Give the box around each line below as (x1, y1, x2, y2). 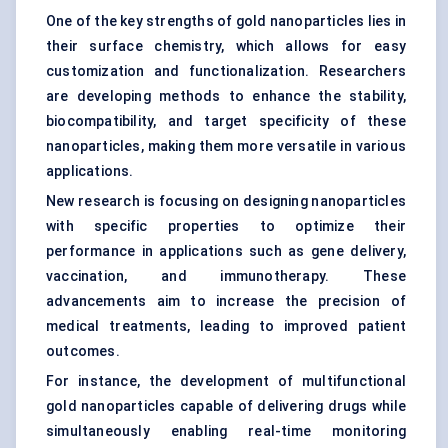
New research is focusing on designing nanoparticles (46, 193, 406, 210)
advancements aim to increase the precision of (46, 293, 406, 310)
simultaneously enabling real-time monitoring (46, 423, 406, 440)
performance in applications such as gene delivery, (46, 243, 406, 260)
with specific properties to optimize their (46, 218, 406, 235)
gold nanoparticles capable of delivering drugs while (46, 398, 406, 415)
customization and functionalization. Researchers (46, 63, 406, 80)
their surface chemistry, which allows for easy (46, 38, 406, 55)
